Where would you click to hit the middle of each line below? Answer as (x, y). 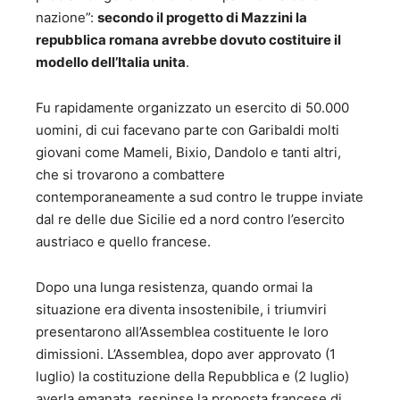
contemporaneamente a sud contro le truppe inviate (200, 197)
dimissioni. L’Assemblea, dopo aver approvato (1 (186, 354)
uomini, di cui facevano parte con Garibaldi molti (187, 130)
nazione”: (67, 18)
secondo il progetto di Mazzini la (202, 18)
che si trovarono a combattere (130, 175)
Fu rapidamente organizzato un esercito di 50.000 (192, 108)
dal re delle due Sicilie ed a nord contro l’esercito (190, 220)
